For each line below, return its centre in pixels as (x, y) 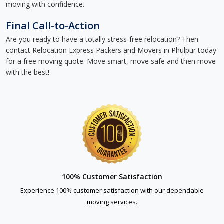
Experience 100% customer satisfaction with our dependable (112, 190)
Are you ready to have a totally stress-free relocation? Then (102, 39)
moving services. (112, 202)
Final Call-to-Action (53, 26)
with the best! (28, 72)
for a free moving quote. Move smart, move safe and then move (111, 61)
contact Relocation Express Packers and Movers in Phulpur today (111, 50)
